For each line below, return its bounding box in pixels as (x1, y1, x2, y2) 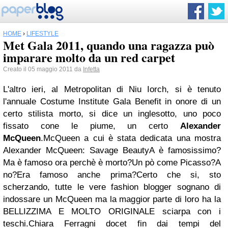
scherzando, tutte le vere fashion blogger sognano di (3, 182, 221, 192)
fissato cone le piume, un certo (3, 121, 180, 131)
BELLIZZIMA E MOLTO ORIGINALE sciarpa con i (3, 207, 221, 216)
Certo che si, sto (136, 170, 221, 180)
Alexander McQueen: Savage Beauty (3, 146, 149, 155)
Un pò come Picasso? (132, 158, 215, 167)
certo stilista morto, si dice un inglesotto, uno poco (3, 109, 221, 119)
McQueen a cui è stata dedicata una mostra (43, 133, 221, 143)
